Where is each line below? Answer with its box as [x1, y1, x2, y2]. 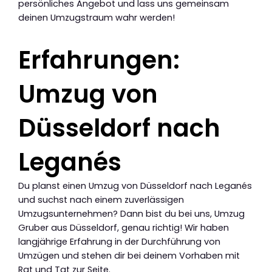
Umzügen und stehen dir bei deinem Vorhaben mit [18, 250, 240, 262]
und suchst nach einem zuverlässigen [18, 194, 184, 206]
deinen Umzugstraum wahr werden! [18, 12, 175, 24]
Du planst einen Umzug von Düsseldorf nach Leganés [18, 180, 252, 192]
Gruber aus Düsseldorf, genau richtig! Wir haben [18, 222, 229, 234]
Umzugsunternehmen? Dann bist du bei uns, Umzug [18, 208, 245, 220]
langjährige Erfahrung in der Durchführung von [18, 236, 220, 248]
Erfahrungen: [18, 43, 180, 78]
